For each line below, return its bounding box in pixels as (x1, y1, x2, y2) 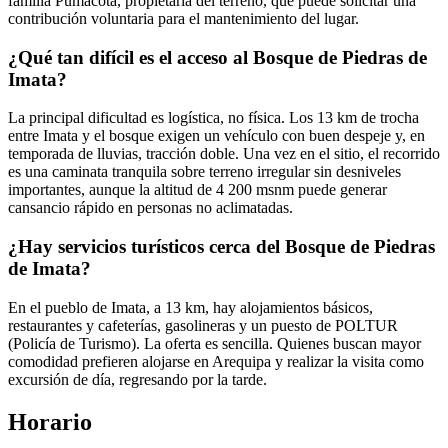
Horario (8, 408, 92, 435)
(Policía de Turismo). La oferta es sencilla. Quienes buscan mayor (8, 334, 421, 352)
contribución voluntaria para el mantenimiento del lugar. (8, 9, 359, 27)
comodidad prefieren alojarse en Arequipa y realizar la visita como (8, 352, 424, 370)
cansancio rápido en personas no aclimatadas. (8, 199, 293, 217)
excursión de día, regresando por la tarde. (8, 370, 267, 388)
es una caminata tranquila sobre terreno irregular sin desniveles (8, 163, 401, 181)
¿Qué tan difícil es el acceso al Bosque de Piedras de (8, 46, 427, 68)
